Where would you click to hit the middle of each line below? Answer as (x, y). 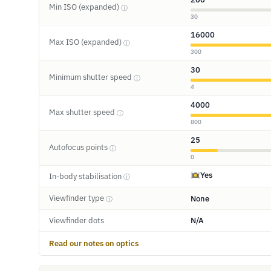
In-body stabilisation (86, 176)
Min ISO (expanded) (85, 7)
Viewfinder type (77, 198)
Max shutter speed (83, 113)
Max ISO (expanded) (86, 42)
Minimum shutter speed (91, 77)
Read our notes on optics (94, 243)
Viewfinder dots (77, 220)
